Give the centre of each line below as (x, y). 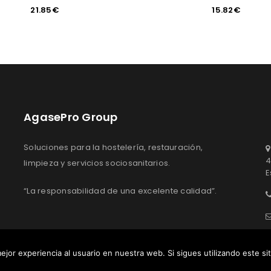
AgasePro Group (71, 117)
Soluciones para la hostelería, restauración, (113, 147)
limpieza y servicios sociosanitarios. (97, 163)
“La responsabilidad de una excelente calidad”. (120, 191)
